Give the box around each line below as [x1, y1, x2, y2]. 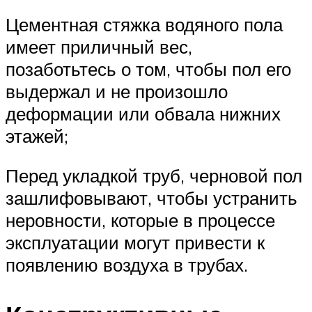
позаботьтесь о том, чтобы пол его [6, 57, 291, 80]
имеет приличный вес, [6, 35, 192, 58]
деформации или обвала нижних [6, 102, 281, 125]
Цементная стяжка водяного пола [6, 13, 283, 36]
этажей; [6, 124, 68, 147]
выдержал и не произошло [6, 79, 228, 102]
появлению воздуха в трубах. [6, 253, 248, 276]
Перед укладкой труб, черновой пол [6, 164, 302, 187]
